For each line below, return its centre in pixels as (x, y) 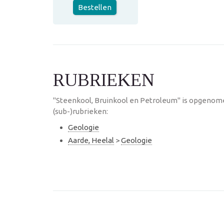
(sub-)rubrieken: (80, 111)
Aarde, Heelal (91, 140)
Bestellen (95, 7)
